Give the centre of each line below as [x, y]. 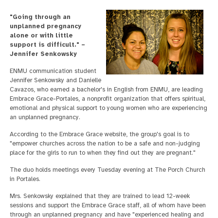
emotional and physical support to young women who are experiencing [109, 108]
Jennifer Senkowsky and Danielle [55, 80]
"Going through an [40, 17]
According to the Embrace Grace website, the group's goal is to [100, 134]
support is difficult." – [47, 45]
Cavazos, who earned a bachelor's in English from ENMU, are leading [106, 90]
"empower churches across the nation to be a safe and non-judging [105, 144]
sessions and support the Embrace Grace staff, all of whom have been [108, 205]
